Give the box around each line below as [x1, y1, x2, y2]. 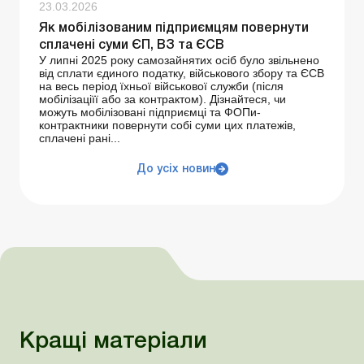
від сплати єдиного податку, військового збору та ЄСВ [39, 67, 324, 80]
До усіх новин [136, 164, 215, 175]
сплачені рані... [39, 132, 120, 145]
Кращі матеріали [19, 331, 207, 353]
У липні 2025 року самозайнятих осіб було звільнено [39, 54, 319, 67]
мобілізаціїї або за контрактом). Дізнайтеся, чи [39, 93, 286, 106]
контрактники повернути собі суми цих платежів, [39, 119, 296, 132]
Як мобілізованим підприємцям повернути [39, 23, 309, 35]
